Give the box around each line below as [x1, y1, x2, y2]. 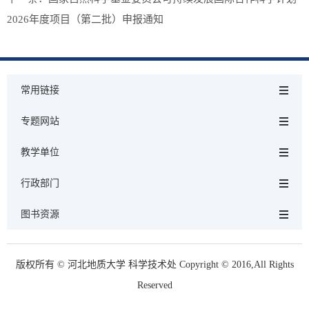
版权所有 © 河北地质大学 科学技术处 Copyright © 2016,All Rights [15, 259, 294, 270]
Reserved [137, 280, 172, 291]
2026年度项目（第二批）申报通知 [7, 14, 163, 26]
